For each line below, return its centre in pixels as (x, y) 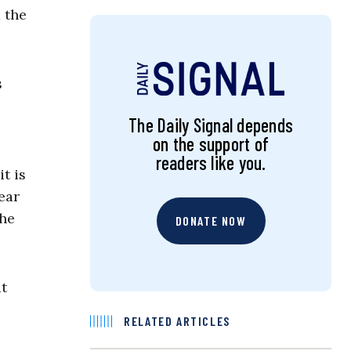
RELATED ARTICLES (177, 321)
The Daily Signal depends (211, 125)
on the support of (211, 144)
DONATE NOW (211, 221)
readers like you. (211, 163)
